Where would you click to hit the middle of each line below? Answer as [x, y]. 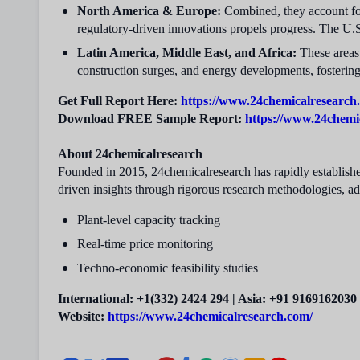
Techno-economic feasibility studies [168, 268]
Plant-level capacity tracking [149, 220]
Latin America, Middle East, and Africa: [187, 53]
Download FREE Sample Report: [150, 119]
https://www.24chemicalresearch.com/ [210, 316]
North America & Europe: [149, 11]
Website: [83, 316]
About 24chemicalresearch [130, 154]
